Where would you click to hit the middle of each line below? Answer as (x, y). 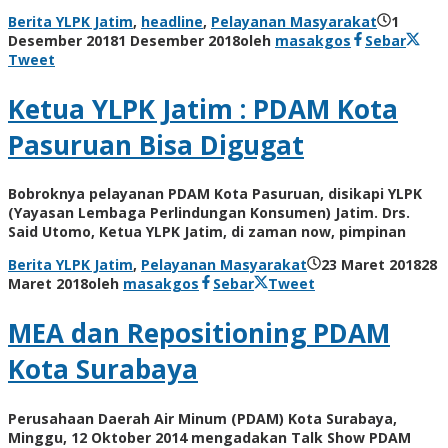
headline (172, 22)
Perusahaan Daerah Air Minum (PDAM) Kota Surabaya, (202, 418)
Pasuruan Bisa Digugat (156, 144)
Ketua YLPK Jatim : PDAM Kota (203, 108)
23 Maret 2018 (371, 265)
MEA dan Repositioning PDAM (199, 332)
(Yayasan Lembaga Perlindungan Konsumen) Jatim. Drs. (209, 213)
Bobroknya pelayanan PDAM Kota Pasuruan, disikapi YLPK (215, 194)
